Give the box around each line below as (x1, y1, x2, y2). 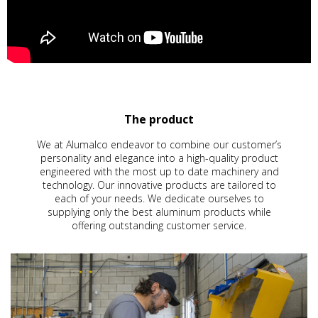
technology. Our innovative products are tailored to (42, 178, 276, 192)
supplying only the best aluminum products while (47, 205, 271, 219)
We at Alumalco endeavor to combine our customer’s (36, 138, 282, 152)
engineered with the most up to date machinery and (39, 165, 279, 179)
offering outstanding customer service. (72, 219, 246, 233)
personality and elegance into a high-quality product (40, 151, 278, 165)
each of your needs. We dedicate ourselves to (54, 192, 264, 206)
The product (124, 111, 194, 128)
